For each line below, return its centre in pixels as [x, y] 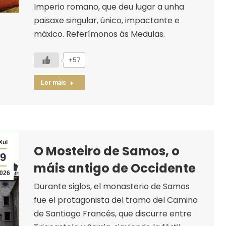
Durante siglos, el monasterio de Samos [111, 186]
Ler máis [53, 82]
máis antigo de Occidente [115, 168]
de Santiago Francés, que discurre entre [112, 213]
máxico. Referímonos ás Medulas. [99, 34]
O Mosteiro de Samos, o [106, 151]
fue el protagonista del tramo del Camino [116, 200]
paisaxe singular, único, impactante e [106, 20]
